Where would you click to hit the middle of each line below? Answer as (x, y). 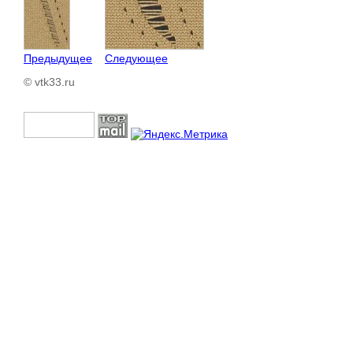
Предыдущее (58, 58)
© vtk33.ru (49, 82)
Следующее (136, 58)
